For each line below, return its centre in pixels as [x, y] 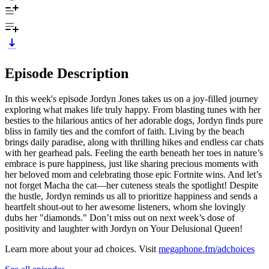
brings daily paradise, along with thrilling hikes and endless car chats [134, 142]
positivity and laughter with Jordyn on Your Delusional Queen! [124, 228]
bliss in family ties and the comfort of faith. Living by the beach [125, 131]
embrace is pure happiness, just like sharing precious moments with [131, 163]
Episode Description [67, 73]
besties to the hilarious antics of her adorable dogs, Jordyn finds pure [134, 120]
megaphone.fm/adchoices [207, 249]
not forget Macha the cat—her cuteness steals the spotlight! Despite [131, 185]
